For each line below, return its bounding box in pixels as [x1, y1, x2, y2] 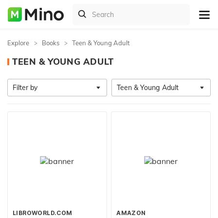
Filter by [13, 83, 37, 92]
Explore [7, 39, 29, 47]
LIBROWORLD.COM [13, 209, 73, 217]
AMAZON [116, 209, 146, 217]
